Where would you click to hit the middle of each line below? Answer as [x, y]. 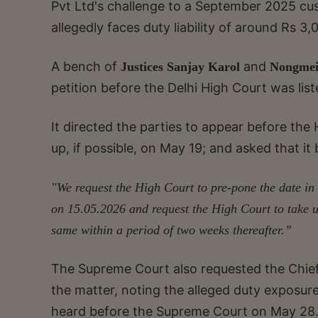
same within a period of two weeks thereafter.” [171, 230]
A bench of [86, 67]
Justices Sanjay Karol [182, 67]
